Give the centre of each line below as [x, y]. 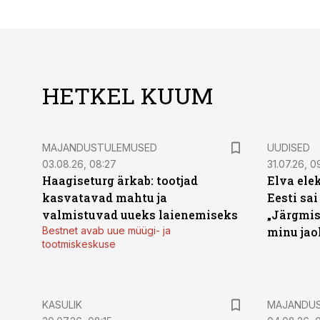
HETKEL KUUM [127, 95]
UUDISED [288, 147]
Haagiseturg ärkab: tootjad [120, 180]
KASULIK [62, 305]
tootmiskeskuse [79, 244]
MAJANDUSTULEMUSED [100, 147]
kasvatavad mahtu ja [105, 197]
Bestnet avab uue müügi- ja [106, 230]
